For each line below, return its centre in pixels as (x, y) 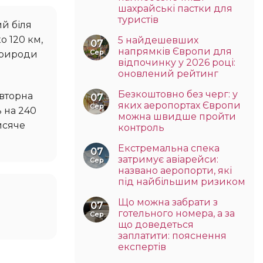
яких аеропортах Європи (179, 105)
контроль (141, 127)
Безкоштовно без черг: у (178, 94)
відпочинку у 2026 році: (177, 62)
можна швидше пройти (177, 116)
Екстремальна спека (169, 148)
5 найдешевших (158, 40)
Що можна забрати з (168, 202)
